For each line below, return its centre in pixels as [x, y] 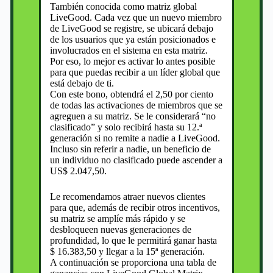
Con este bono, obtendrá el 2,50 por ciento [132, 94]
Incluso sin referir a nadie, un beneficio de [131, 149]
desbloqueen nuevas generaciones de [121, 229]
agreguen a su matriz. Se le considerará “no [133, 116]
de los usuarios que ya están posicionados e [133, 39]
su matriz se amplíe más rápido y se [118, 218]
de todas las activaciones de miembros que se [136, 105]
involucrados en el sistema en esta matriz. [129, 50]
